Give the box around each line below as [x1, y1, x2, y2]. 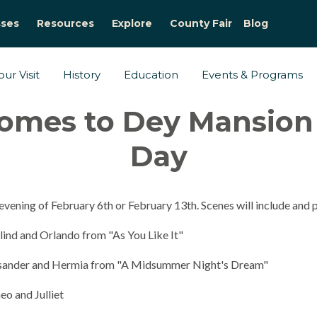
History [63, 68, 100, 81]
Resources [37, 17, 94, 30]
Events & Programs [202, 68, 303, 81]
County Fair [170, 17, 232, 30]
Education [124, 68, 178, 81]
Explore [112, 17, 152, 30]
